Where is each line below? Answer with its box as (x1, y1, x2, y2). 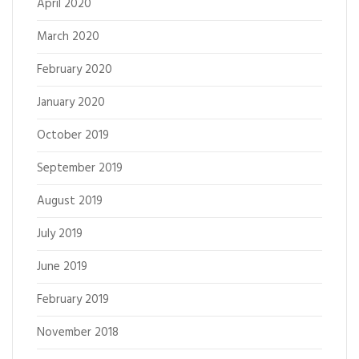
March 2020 (37, 27, 99, 46)
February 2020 (37, 60, 112, 79)
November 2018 (37, 323, 119, 342)
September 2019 (37, 159, 123, 178)
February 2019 (37, 290, 109, 309)
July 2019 (37, 224, 83, 244)
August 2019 (37, 192, 103, 211)
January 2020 (37, 93, 105, 112)
